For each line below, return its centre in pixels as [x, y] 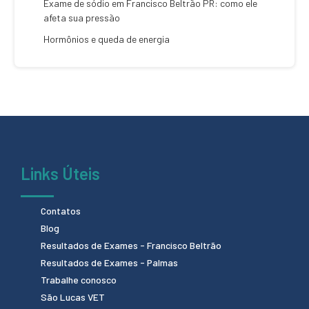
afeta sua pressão [82, 18]
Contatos [61, 210]
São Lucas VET [73, 297]
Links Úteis [60, 173]
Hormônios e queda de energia [107, 39]
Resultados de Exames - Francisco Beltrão [131, 245]
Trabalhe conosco [79, 279]
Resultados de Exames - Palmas [109, 262]
